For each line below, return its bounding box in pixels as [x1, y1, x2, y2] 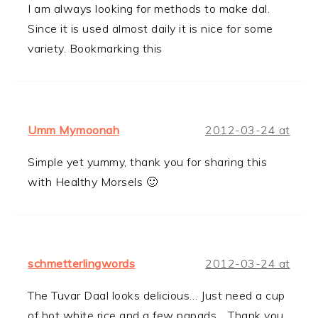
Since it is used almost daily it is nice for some [28, 21, 273, 35]
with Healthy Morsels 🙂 [28, 174, 158, 189]
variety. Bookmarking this [28, 40, 163, 55]
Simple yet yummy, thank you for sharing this [28, 154, 268, 169]
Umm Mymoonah [28, 122, 120, 137]
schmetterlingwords [28, 256, 136, 270]
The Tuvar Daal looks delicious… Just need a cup [28, 287, 285, 302]
